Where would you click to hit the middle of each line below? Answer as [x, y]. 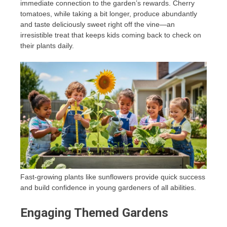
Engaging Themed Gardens [94, 213]
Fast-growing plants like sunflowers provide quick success [113, 177]
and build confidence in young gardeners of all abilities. [108, 187]
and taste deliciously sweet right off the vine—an [98, 25]
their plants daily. [47, 46]
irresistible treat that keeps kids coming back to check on [111, 35]
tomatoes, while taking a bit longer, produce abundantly [109, 14]
